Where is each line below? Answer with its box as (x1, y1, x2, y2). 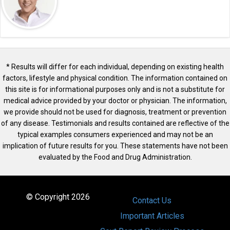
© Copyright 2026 (26, 192, 90, 202)
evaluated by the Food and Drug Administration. (38, 153, 192, 162)
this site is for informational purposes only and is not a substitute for (5, 85, 225, 94)
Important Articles (120, 211, 184, 221)
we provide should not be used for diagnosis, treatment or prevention (4, 108, 226, 117)
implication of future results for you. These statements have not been (2, 142, 228, 150)
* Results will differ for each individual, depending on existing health (6, 63, 224, 71)
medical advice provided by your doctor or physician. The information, (3, 97, 227, 105)
